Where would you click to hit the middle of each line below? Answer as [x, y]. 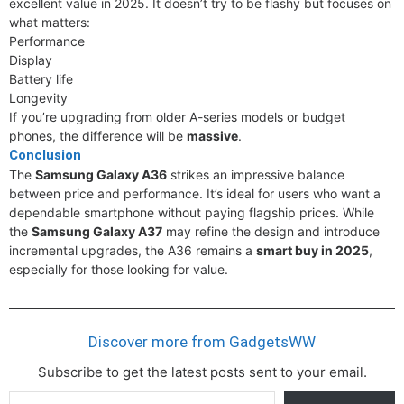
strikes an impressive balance [256, 174]
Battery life [41, 79]
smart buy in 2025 [312, 250]
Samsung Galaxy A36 [101, 174]
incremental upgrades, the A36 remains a [133, 250]
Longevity [38, 98]
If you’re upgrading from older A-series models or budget [177, 117]
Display [31, 60]
